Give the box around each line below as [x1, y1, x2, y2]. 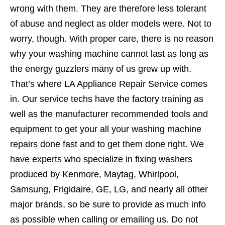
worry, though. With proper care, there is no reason [10, 34, 213, 44]
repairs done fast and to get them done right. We [10, 139, 204, 150]
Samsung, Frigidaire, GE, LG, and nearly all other [10, 184, 208, 195]
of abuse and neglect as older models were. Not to [10, 19, 211, 29]
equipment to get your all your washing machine [10, 124, 201, 135]
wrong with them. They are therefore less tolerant [10, 4, 206, 14]
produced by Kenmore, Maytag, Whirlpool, [10, 169, 179, 180]
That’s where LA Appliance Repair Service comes [10, 79, 207, 89]
